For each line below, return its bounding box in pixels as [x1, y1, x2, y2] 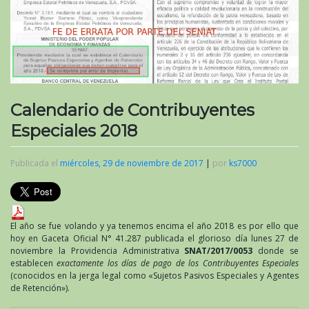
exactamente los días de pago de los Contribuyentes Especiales [57, 257, 299, 269]
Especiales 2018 [10, 120, 137, 141]
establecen [10, 257, 57, 269]
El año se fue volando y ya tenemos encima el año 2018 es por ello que [10, 219, 299, 232]
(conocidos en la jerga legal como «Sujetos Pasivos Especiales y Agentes [10, 269, 299, 281]
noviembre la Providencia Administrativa [10, 244, 185, 257]
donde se [252, 244, 299, 257]
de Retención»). [10, 281, 70, 294]
